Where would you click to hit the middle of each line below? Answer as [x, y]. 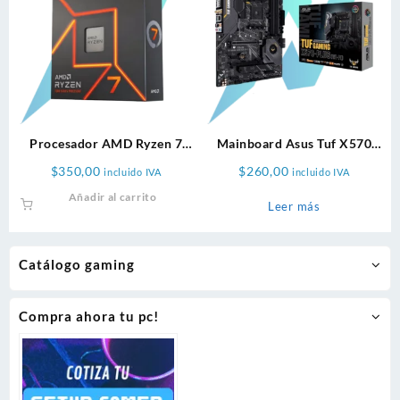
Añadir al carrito [112, 197]
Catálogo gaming [77, 264]
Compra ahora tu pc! [89, 317]
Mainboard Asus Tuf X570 [294, 144]
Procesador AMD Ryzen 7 [106, 144]
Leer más [294, 207]
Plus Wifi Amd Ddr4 [294, 162]
